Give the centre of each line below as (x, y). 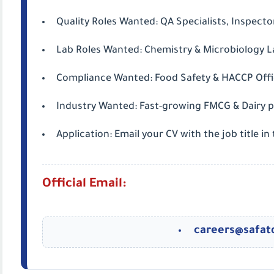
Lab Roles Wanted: (99, 51)
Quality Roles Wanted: (107, 23)
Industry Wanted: (97, 107)
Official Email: (84, 185)
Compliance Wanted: (104, 79)
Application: (84, 135)
